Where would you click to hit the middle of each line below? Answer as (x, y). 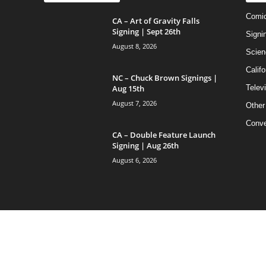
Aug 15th (128, 88)
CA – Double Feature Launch (164, 134)
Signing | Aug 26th (145, 145)
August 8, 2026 (134, 46)
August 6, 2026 (134, 160)
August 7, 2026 (134, 103)
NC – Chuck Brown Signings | (164, 77)
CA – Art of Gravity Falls (156, 20)
